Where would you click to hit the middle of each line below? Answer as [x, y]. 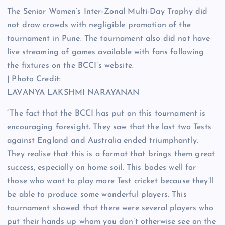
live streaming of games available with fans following [106, 52]
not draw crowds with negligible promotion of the [99, 25]
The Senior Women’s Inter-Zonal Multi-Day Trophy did [107, 11]
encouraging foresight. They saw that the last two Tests [109, 127]
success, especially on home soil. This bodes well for [102, 168]
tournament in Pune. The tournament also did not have [109, 38]
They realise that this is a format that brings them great [111, 154]
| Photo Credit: [34, 79]
